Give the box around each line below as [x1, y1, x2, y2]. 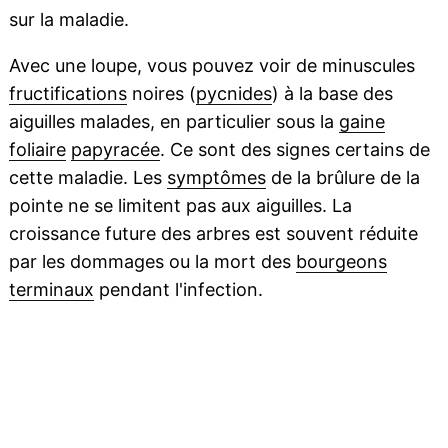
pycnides [195, 83, 272, 105]
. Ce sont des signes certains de [159, 139, 430, 161]
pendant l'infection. [93, 279, 263, 301]
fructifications [8, 83, 127, 105]
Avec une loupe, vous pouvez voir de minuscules [8, 55, 415, 77]
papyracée [70, 139, 160, 161]
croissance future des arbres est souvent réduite [8, 223, 418, 245]
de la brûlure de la [265, 167, 420, 189]
